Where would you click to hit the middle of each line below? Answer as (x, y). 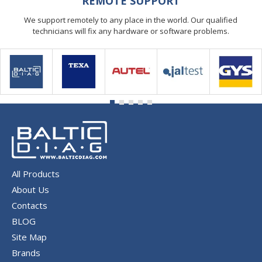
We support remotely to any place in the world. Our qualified (131, 20)
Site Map (29, 237)
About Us (30, 189)
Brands (26, 253)
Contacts (30, 205)
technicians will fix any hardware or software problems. (131, 31)
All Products (36, 174)
